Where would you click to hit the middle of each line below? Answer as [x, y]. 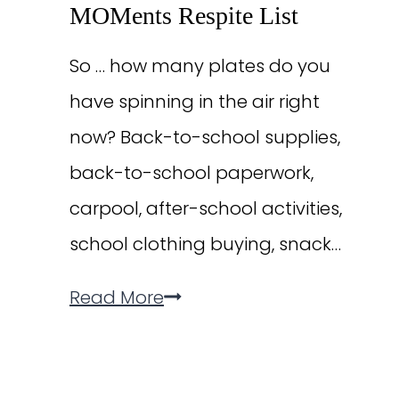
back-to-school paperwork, [191, 172]
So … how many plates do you [200, 65]
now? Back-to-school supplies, [205, 137]
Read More [117, 297]
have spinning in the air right [195, 101]
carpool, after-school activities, [206, 208]
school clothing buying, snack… [205, 244]
